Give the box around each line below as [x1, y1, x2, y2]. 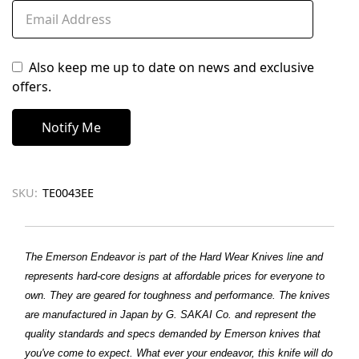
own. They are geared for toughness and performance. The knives [25, 289, 330, 302]
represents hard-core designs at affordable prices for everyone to [25, 270, 325, 283]
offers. [12, 78, 51, 96]
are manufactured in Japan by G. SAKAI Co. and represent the [25, 309, 316, 321]
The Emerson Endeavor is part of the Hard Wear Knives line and [25, 251, 323, 264]
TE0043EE [42, 185, 94, 201]
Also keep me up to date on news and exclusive [29, 58, 314, 77]
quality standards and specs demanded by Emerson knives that [25, 328, 321, 341]
